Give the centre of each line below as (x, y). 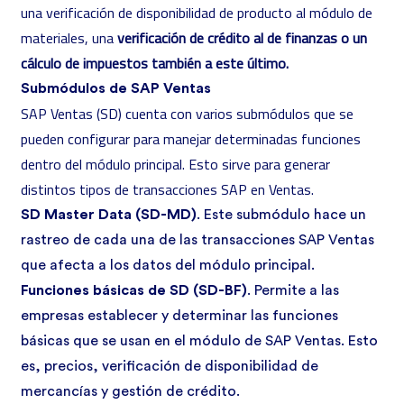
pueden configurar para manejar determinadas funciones (191, 139)
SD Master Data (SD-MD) (109, 215)
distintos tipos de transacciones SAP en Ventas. (169, 189)
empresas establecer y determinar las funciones (179, 316)
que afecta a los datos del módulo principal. (170, 265)
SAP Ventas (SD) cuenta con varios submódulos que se (187, 114)
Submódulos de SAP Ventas (116, 88)
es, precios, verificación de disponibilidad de (170, 366)
